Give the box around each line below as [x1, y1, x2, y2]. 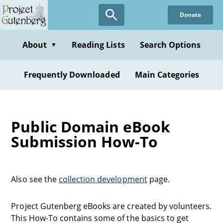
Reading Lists [72, 39, 125, 50]
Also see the [11, 174, 59, 185]
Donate [179, 10, 201, 19]
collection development [58, 174, 147, 185]
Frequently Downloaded [23, 69, 120, 80]
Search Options [139, 39, 201, 50]
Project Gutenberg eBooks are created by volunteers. [11, 201, 212, 212]
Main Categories [134, 69, 200, 80]
